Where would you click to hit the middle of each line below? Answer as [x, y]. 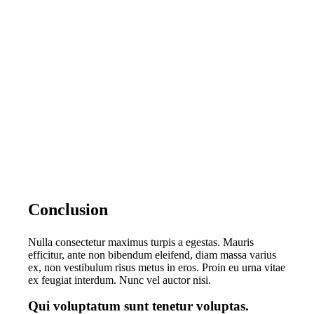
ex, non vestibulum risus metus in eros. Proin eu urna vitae [156, 268]
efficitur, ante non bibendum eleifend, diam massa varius [152, 255]
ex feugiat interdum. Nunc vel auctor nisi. [119, 280]
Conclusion [68, 210]
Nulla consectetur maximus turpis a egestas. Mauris [141, 243]
